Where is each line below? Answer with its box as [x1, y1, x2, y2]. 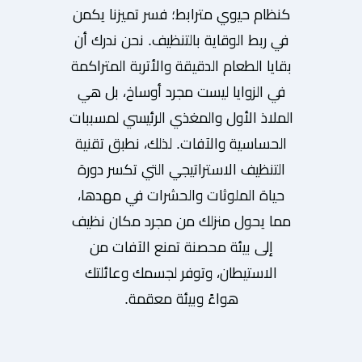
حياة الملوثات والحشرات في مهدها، [78, 187, 284, 204]
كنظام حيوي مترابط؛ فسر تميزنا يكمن [72, 6, 290, 23]
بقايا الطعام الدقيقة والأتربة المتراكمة [70, 57, 292, 74]
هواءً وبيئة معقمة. [124, 290, 238, 307]
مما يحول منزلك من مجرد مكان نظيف [71, 213, 291, 229]
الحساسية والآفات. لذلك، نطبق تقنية [75, 135, 287, 152]
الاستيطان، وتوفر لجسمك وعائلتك [85, 264, 277, 281]
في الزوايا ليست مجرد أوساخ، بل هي [77, 83, 285, 100]
